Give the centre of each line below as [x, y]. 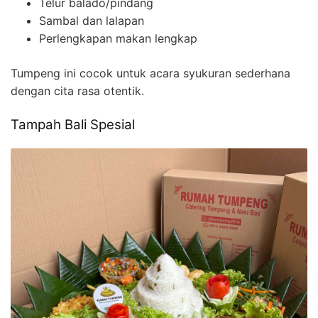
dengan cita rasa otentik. [77, 91]
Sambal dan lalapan [92, 21]
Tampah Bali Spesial [73, 125]
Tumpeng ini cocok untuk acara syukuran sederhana [150, 73]
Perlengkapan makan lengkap [118, 39]
